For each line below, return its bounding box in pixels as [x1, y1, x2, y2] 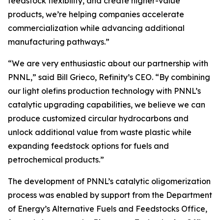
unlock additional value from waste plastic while [8, 127, 192, 137]
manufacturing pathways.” [8, 37, 110, 47]
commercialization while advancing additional [8, 23, 185, 33]
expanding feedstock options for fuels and [8, 141, 169, 151]
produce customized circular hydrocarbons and [8, 113, 189, 123]
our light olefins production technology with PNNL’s [8, 86, 201, 96]
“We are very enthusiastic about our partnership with [8, 58, 208, 68]
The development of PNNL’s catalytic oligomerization [8, 176, 211, 186]
